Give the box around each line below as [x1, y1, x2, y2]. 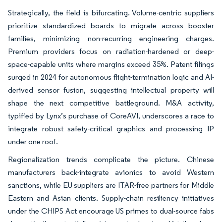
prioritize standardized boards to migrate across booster [8, 20, 214, 30]
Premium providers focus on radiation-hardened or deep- [8, 46, 214, 56]
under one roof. [8, 136, 58, 146]
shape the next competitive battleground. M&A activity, [8, 98, 214, 108]
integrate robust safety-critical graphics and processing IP [8, 123, 214, 133]
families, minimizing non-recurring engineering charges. [8, 33, 214, 43]
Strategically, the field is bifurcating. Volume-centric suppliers [8, 7, 214, 17]
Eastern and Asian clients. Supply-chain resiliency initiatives [8, 193, 214, 203]
